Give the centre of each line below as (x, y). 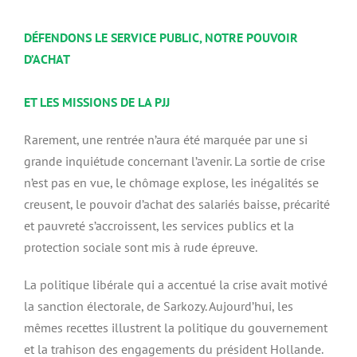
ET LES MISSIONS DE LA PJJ (97, 102)
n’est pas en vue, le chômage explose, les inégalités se (171, 182)
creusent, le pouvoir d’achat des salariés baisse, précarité (177, 204)
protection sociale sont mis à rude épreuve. (141, 247)
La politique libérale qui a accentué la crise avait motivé (176, 284)
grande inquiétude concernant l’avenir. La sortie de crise (175, 161)
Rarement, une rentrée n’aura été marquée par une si (166, 139)
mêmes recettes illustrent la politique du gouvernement (176, 328)
